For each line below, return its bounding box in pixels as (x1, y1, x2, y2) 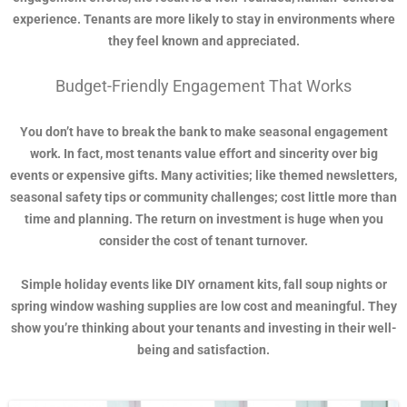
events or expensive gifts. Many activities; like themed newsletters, (10, 168, 397, 184)
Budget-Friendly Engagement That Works (55, 76, 352, 96)
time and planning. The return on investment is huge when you (24, 212, 383, 227)
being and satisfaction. (137, 342, 270, 358)
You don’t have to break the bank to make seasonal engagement (19, 124, 388, 140)
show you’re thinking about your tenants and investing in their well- (10, 321, 397, 336)
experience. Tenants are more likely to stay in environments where (12, 12, 395, 27)
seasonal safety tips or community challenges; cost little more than (10, 190, 397, 205)
